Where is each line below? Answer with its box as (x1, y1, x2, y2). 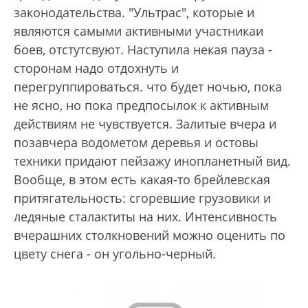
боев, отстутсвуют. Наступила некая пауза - (14, 41, 272, 58)
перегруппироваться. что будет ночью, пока (14, 78, 282, 95)
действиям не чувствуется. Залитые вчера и (14, 115, 276, 132)
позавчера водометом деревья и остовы (14, 134, 258, 151)
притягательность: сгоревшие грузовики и (14, 190, 271, 206)
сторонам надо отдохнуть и (14, 60, 179, 76)
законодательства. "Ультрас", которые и (14, 4, 254, 21)
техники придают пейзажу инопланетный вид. (14, 153, 291, 169)
